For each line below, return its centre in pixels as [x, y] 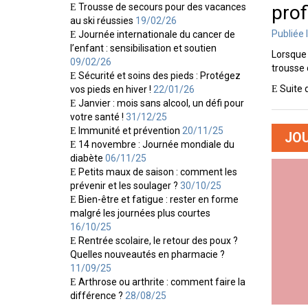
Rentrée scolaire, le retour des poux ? [158, 240]
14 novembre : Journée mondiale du [156, 144]
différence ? [97, 295]
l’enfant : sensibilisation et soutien [143, 48]
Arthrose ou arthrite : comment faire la [162, 282]
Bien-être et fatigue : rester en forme [158, 199]
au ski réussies [102, 20]
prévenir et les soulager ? [124, 185]
